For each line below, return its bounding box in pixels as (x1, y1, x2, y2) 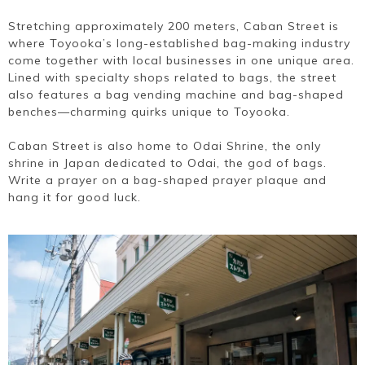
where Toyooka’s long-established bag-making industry (8, 36, 350, 51)
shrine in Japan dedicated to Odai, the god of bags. (8, 156, 327, 171)
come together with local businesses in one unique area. (8, 53, 354, 68)
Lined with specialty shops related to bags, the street (8, 70, 336, 86)
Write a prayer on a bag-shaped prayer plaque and (8, 173, 327, 188)
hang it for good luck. (8, 190, 141, 205)
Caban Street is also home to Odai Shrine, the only (8, 139, 321, 154)
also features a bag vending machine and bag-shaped (8, 87, 344, 103)
